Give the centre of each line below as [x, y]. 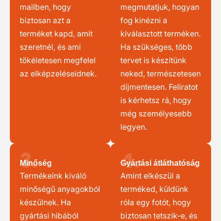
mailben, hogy [45, 7]
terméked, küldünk [154, 189]
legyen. [134, 127]
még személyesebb [156, 113]
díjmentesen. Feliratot [159, 87]
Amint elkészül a [150, 176]
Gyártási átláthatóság [160, 163]
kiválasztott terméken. [161, 34]
